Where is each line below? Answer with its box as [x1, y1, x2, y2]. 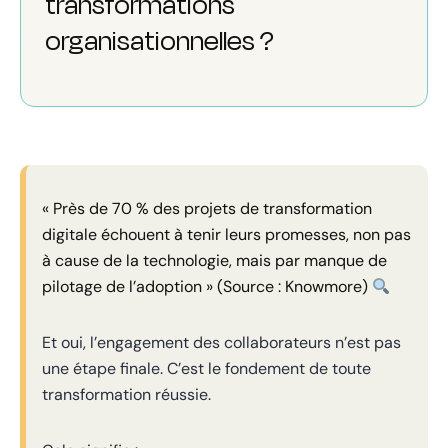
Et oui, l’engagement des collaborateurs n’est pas [42, 332, 401, 353]
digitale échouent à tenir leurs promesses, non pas [42, 224, 411, 245]
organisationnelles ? [45, 21, 274, 61]
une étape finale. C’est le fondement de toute [42, 358, 371, 379]
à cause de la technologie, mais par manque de [42, 250, 387, 271]
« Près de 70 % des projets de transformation [42, 198, 372, 219]
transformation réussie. [42, 384, 211, 405]
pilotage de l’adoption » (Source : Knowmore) [42, 276, 372, 297]
